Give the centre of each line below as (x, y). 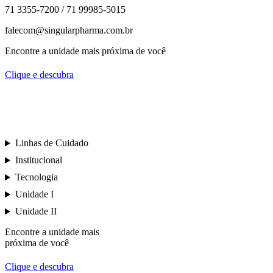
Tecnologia (36, 177)
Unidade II (36, 211)
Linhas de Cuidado (51, 143)
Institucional (38, 160)
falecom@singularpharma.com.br (69, 30)
